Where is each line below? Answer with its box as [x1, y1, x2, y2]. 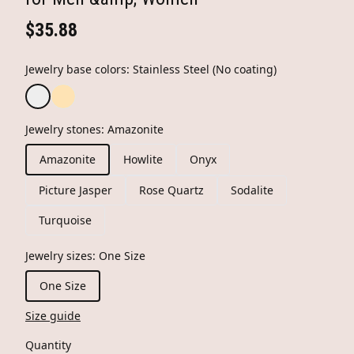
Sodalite [231, 183, 273, 198]
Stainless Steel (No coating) [133, 62, 277, 77]
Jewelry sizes [25, 248, 92, 263]
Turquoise [39, 213, 92, 228]
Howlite [123, 152, 163, 167]
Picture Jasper [39, 183, 112, 198]
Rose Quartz [139, 183, 204, 198]
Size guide [25, 308, 81, 323]
